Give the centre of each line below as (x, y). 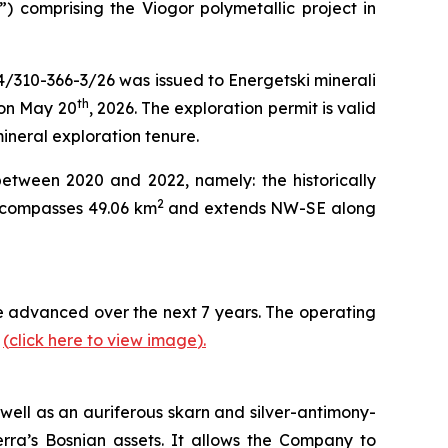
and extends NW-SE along (270, 208)
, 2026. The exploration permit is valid (232, 108)
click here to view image (103, 340)
